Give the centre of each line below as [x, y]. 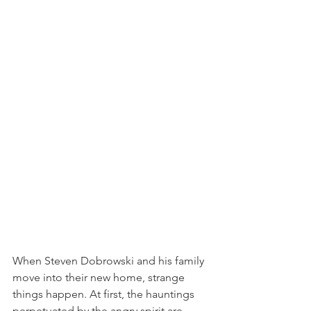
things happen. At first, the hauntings [105, 294]
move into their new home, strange [100, 278]
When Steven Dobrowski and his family [110, 261]
